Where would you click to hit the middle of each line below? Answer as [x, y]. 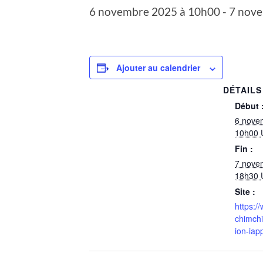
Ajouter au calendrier [158, 68]
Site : [245, 192]
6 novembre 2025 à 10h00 [155, 12]
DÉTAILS [242, 90]
